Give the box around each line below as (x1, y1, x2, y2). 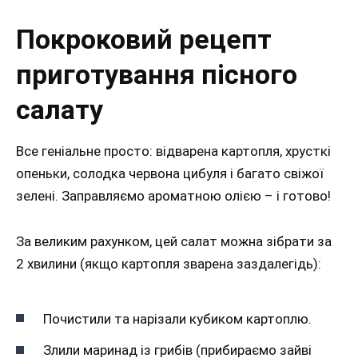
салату (16, 93, 103, 125)
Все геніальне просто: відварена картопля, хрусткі (16, 142, 331, 159)
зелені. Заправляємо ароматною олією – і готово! (16, 187, 331, 204)
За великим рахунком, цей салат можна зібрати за (16, 233, 332, 249)
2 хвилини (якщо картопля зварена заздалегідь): (16, 255, 321, 272)
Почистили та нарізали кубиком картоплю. (43, 310, 312, 327)
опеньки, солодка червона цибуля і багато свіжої (16, 165, 324, 181)
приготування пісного (16, 58, 297, 90)
